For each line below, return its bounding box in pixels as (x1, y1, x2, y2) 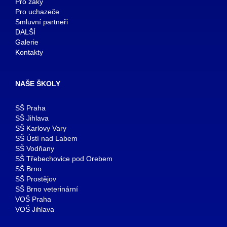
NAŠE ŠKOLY (15, 79, 60, 88)
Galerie (15, 37, 39, 46)
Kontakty (15, 48, 43, 56)
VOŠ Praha (15, 195, 51, 203)
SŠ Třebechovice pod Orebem (15, 154, 112, 163)
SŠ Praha (15, 103, 46, 112)
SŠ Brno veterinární (15, 184, 78, 193)
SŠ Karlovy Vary (15, 124, 66, 132)
